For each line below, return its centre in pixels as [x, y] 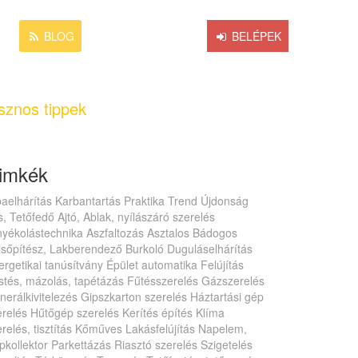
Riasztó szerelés [156, 344]
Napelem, [223, 328]
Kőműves [99, 328]
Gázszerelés [233, 280]
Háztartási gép [227, 296]
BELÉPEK [255, 36]
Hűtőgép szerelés [75, 312]
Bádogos [215, 233]
